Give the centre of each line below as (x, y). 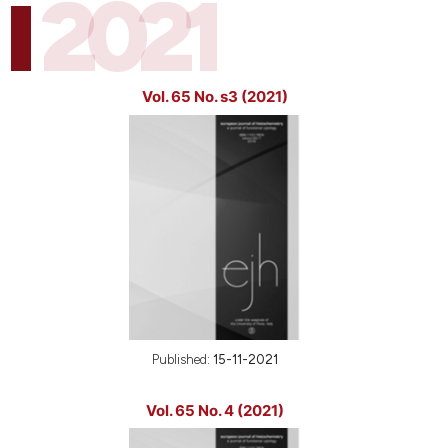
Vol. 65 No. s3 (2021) (214, 96)
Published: (182, 359)
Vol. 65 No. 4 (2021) (214, 410)
